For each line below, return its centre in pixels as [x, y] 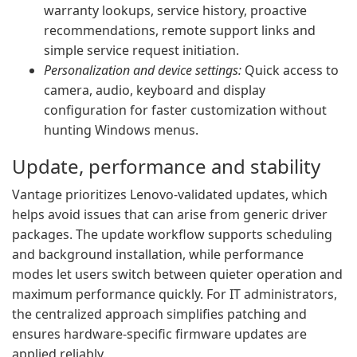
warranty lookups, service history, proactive [175, 10]
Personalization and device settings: [143, 70]
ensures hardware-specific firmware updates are [159, 334]
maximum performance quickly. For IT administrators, [175, 294]
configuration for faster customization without [185, 110]
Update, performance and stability [166, 166]
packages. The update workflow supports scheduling [172, 234]
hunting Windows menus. [121, 130]
